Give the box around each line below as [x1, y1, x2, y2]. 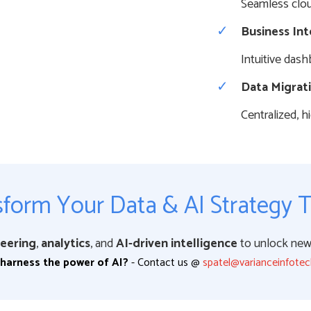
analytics [40, 233, 90, 254]
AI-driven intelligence [115, 233, 237, 254]
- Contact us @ [128, 253, 203, 272]
